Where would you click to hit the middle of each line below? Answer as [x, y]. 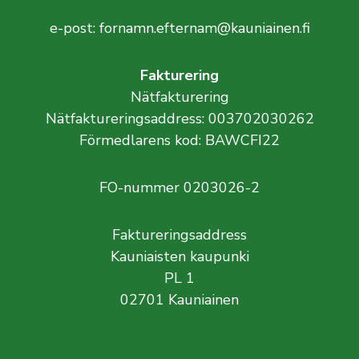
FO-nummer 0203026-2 [179, 188]
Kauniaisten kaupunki [179, 256]
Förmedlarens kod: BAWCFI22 [179, 140]
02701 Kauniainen [179, 300]
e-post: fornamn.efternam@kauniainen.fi [179, 28]
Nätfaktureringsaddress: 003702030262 [179, 119]
